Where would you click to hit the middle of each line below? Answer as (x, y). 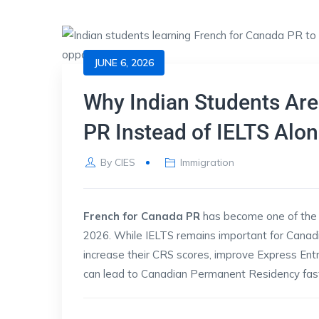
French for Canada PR (142, 216)
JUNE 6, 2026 (124, 63)
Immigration (208, 162)
